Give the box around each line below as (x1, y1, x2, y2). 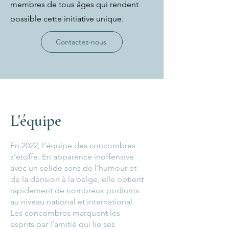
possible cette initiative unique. (10, 14, 124, 24)
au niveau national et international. (10, 197, 134, 207)
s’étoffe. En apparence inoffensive (10, 152, 134, 162)
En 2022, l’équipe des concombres (10, 141, 135, 150)
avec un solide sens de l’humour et (10, 163, 136, 173)
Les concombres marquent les (10, 208, 120, 218)
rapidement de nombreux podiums (10, 186, 139, 195)
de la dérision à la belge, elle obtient (10, 174, 144, 184)
